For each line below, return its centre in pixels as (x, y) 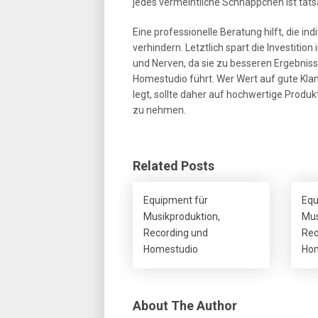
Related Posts (174, 166)
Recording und (176, 233)
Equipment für (176, 200)
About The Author (185, 306)
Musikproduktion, (182, 216)
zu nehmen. (159, 110)
